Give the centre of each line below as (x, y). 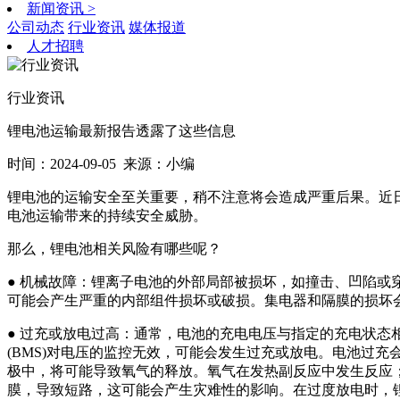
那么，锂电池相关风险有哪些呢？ (114, 249)
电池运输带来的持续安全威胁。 (107, 216)
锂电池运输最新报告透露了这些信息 (121, 131)
